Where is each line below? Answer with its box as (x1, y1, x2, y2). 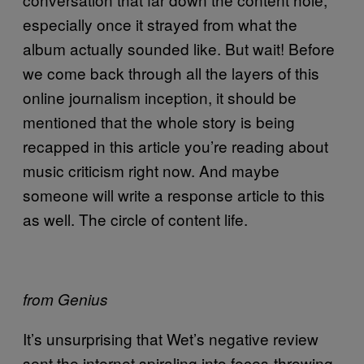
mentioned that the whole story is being (23, 110, 295, 132)
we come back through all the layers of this (23, 62, 319, 84)
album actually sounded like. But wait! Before (23, 37, 335, 59)
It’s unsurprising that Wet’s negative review (23, 327, 318, 349)
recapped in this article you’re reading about (23, 135, 328, 157)
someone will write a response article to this (23, 184, 325, 206)
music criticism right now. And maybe (23, 159, 279, 181)
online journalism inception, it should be (23, 86, 297, 108)
